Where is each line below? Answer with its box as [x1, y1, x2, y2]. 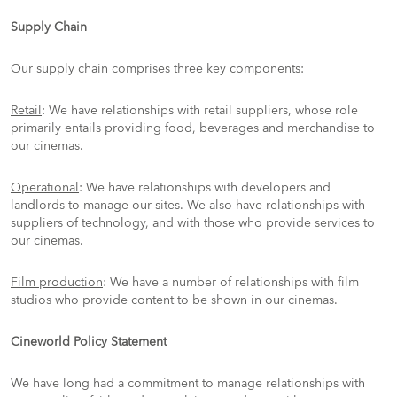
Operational [11, 179, 79, 196]
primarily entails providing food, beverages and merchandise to [11, 120, 375, 136]
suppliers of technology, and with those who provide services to [11, 214, 375, 231]
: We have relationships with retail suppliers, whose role [42, 102, 358, 119]
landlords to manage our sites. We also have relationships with [11, 197, 365, 214]
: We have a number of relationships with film [103, 274, 359, 291]
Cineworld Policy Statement [11, 333, 167, 350]
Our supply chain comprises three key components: [11, 60, 304, 77]
